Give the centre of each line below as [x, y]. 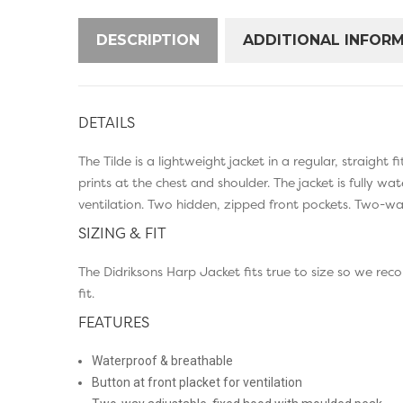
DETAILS [107, 123]
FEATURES [114, 322]
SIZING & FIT [122, 233]
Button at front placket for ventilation [197, 383]
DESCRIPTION [148, 40]
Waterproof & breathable [162, 361]
